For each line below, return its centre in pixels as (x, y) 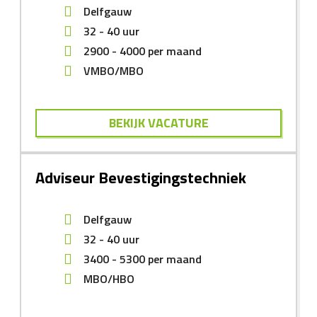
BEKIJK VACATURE (158, 123)
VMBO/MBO (114, 71)
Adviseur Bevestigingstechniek (141, 178)
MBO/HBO (109, 279)
